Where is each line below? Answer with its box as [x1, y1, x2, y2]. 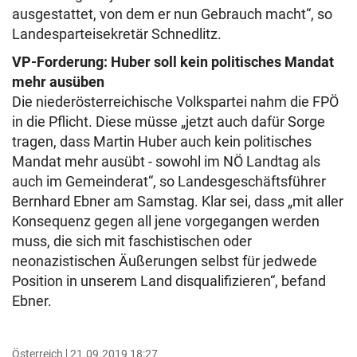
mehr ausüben [12, 73, 104, 90]
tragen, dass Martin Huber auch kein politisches [12, 133, 312, 150]
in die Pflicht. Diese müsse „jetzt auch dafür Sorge [12, 113, 325, 130]
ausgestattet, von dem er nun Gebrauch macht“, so [12, 6, 332, 22]
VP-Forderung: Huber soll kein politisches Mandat [12, 53, 334, 70]
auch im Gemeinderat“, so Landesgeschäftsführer [12, 173, 326, 190]
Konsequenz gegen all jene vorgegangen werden [12, 213, 320, 229]
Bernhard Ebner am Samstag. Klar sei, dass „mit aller [12, 193, 343, 210]
